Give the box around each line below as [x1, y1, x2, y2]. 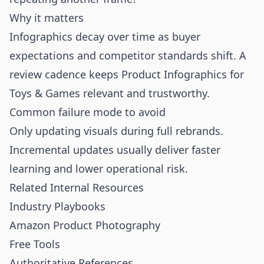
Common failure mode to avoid [9, 105, 166, 119]
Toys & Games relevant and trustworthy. [9, 86, 210, 100]
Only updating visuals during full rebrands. [9, 124, 223, 138]
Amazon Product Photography [9, 218, 160, 232]
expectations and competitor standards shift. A [9, 48, 246, 62]
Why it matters [9, 11, 84, 25]
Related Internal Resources [9, 180, 144, 194]
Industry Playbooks [9, 199, 105, 213]
